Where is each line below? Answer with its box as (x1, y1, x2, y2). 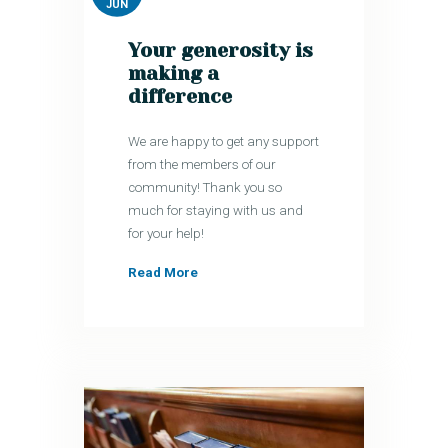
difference (128, 85, 233, 109)
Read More (128, 265, 199, 281)
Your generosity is (128, 39, 314, 63)
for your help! (128, 226, 205, 242)
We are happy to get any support (128, 134, 320, 150)
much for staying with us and (128, 203, 304, 219)
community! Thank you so (128, 180, 283, 196)
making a (128, 62, 220, 86)
